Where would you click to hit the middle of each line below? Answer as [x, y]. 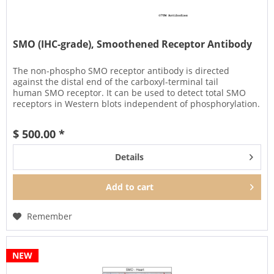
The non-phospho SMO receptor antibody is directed [121, 71]
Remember [50, 217]
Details [129, 157]
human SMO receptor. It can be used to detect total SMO [130, 93]
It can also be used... [55, 115]
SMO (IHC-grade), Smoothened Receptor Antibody [133, 44]
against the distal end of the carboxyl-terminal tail [116, 82]
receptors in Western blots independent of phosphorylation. [137, 104]
